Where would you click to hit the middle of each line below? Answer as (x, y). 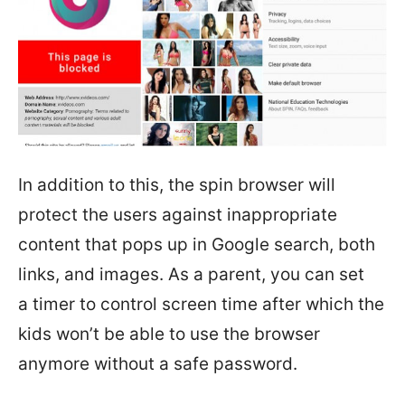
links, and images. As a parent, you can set (191, 274)
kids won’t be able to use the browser (169, 334)
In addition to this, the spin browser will (177, 184)
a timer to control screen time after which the (201, 304)
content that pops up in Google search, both (197, 244)
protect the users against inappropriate (178, 214)
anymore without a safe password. (158, 363)
